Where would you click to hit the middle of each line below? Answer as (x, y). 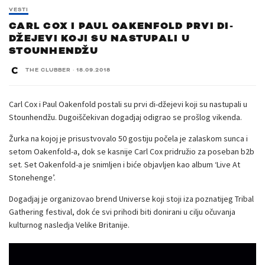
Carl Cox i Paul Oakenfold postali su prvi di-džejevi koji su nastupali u (128, 104)
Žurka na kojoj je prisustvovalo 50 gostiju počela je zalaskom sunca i (128, 139)
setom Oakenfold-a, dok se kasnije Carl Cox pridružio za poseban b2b (132, 152)
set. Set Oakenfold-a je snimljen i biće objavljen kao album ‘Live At (125, 165)
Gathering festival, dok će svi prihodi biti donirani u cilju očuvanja (122, 212)
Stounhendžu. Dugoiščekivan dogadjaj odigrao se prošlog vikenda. (125, 117)
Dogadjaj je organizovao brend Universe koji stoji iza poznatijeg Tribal (131, 199)
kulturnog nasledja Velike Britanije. (70, 225)
